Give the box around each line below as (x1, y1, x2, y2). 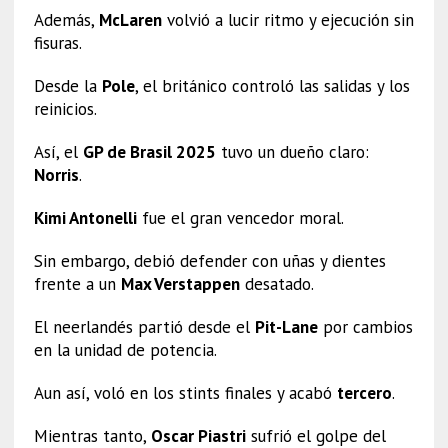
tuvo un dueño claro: (215, 140, 369, 163)
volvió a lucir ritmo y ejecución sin (161, 8, 414, 31)
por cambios (317, 315, 413, 338)
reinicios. (33, 97, 97, 120)
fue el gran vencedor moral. (136, 206, 344, 229)
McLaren (98, 8, 162, 31)
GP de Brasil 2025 (82, 140, 216, 163)
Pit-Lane (254, 315, 318, 338)
